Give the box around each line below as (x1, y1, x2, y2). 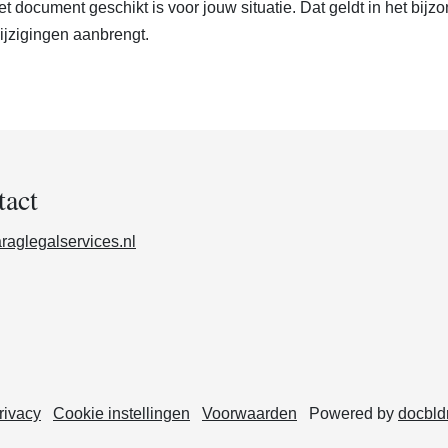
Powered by (309, 404, 398, 422)
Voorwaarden (202, 404, 297, 422)
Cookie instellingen (53, 404, 190, 422)
